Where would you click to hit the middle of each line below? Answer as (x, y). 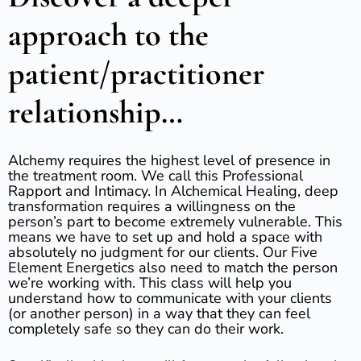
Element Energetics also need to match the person (173, 268)
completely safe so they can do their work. (146, 329)
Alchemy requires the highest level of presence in (169, 160)
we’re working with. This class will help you (150, 283)
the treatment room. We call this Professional (156, 176)
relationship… (95, 112)
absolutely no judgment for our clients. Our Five (163, 252)
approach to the (108, 35)
